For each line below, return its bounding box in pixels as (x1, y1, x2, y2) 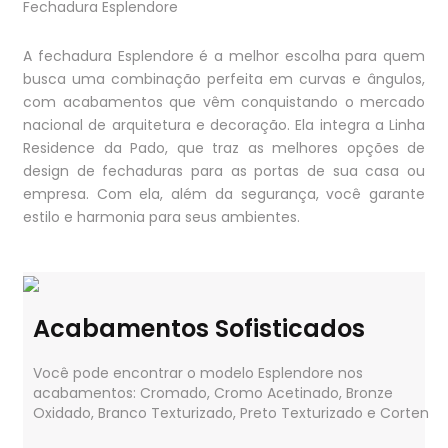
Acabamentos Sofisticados (33, 311, 365, 345)
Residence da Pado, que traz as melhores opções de (23, 137, 425, 158)
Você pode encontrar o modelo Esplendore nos (33, 362, 363, 383)
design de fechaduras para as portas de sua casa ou (23, 160, 425, 181)
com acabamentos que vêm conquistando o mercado (23, 91, 425, 112)
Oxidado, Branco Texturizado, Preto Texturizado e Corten (33, 402, 429, 423)
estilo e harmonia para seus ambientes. (23, 206, 300, 227)
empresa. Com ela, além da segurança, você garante (23, 183, 425, 204)
